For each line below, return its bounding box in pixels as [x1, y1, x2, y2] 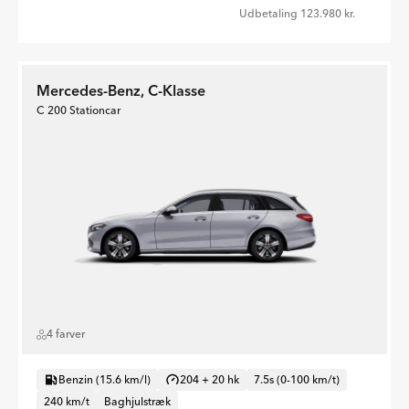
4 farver [47, 327, 85, 341]
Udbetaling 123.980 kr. [239, 6, 355, 21]
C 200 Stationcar [37, 103, 121, 118]
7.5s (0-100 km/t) [254, 372, 340, 387]
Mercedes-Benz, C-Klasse [37, 81, 205, 100]
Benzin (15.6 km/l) [58, 372, 151, 387]
